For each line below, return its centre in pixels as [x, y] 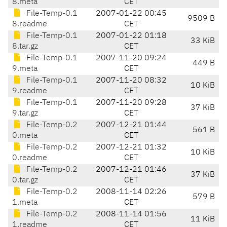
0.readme [30, 158]
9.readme [30, 91]
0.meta [25, 136]
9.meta [25, 69]
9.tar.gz [25, 114]
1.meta [25, 203]
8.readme [30, 25]
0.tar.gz [25, 181]
